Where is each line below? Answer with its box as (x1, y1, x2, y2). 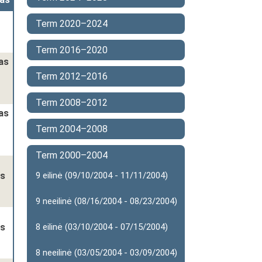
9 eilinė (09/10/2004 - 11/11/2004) (36, 170, 168, 181)
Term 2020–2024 (36, 18, 108, 29)
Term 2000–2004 (36, 150, 108, 161)
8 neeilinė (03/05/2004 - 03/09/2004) (36, 247, 177, 258)
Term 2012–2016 (36, 71, 108, 82)
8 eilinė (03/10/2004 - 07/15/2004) (36, 222, 168, 232)
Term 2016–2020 (36, 44, 108, 56)
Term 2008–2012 (36, 97, 108, 108)
